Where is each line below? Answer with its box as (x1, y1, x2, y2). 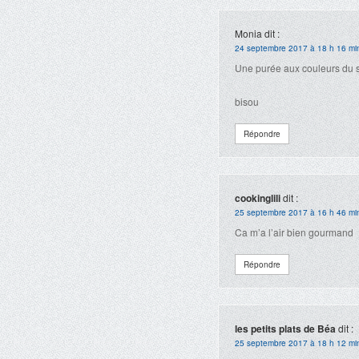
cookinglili (235, 191, 280, 205)
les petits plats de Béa (235, 321, 336, 336)
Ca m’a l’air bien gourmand (235, 225, 353, 239)
